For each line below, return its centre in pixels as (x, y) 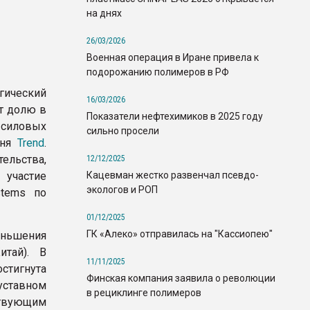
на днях (104, 13)
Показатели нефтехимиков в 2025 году (175, 116)
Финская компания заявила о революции (181, 278)
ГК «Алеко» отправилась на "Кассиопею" (180, 234)
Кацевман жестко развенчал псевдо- (173, 175)
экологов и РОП (122, 189)
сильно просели (123, 130)
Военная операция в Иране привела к (173, 57)
